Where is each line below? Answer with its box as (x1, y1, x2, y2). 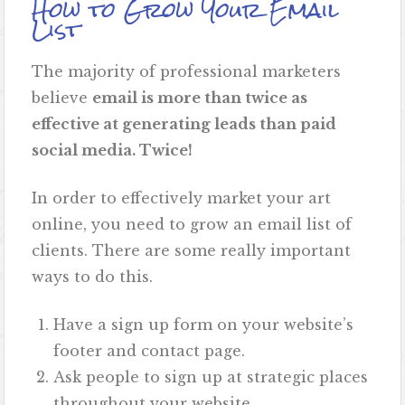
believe (32, 89, 93, 108)
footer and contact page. (53, 342, 246, 361)
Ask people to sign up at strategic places (53, 368, 369, 387)
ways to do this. (32, 268, 158, 287)
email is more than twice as (92, 89, 308, 108)
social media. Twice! (32, 141, 193, 160)
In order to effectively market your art (32, 189, 332, 208)
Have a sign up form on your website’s (53, 316, 354, 334)
